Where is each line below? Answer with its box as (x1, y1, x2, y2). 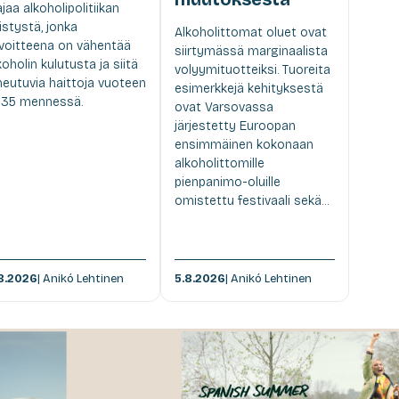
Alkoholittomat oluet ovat (174, 24, 327, 40)
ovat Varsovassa (174, 99, 273, 115)
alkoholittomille (174, 155, 265, 171)
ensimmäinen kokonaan (174, 136, 313, 152)
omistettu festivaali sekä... (174, 192, 329, 208)
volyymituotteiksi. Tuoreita (174, 61, 330, 77)
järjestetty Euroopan (174, 118, 296, 134)
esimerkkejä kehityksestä (174, 80, 323, 96)
